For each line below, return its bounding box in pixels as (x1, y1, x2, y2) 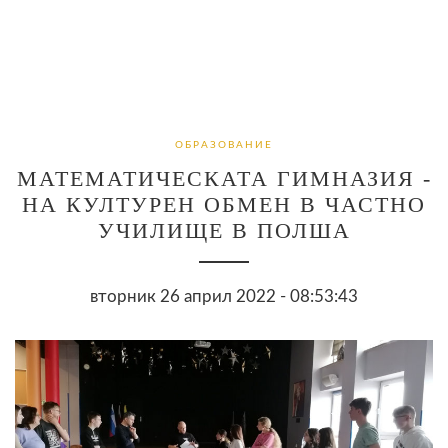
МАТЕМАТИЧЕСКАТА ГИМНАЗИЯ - (16, 165, 432, 191)
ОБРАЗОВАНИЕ (175, 139, 273, 150)
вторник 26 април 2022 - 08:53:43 (90, 287, 358, 305)
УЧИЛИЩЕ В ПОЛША (97, 217, 351, 243)
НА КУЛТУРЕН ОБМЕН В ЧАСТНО (22, 191, 426, 217)
